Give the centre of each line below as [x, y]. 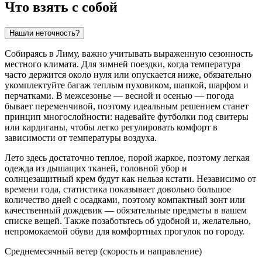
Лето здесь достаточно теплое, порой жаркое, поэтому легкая [127, 158]
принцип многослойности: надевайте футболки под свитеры [127, 117]
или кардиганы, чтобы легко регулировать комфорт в [111, 127]
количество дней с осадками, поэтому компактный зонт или [125, 200]
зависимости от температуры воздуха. [81, 138]
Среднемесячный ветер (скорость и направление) [103, 251]
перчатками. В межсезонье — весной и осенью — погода [119, 96]
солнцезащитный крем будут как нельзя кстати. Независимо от [130, 179]
